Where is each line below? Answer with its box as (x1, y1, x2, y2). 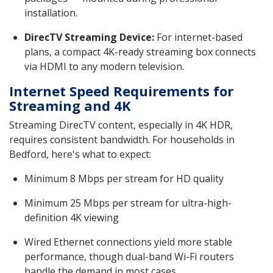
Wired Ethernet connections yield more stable (24, 235, 232, 249)
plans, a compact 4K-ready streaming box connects (24, 44, 256, 58)
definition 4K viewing (24, 210, 119, 224)
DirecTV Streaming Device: (24, 30, 154, 44)
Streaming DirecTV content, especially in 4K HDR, (9, 118, 233, 132)
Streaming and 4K (9, 96, 131, 115)
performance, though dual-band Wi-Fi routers (24, 249, 234, 263)
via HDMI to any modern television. (24, 59, 184, 73)
